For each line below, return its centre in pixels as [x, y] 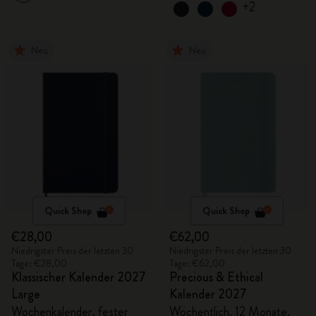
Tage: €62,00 [197, 263]
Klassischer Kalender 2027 [79, 277]
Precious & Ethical [216, 277]
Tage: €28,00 [39, 263]
